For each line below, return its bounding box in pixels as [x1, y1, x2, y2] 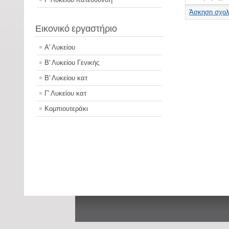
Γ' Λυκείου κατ [44, 89, 86, 98]
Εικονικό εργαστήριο [35, 23, 117, 34]
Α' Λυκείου [44, 43, 75, 52]
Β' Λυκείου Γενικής [44, 59, 99, 67]
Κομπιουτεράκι [44, 105, 88, 113]
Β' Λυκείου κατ [44, 74, 87, 82]
